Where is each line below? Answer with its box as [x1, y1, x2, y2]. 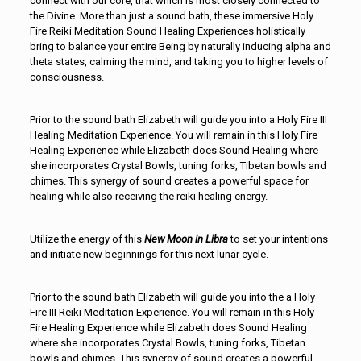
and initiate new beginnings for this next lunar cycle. [29, 248, 268, 261]
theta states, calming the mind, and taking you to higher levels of [29, 56, 328, 68]
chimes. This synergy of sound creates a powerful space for [29, 175, 309, 188]
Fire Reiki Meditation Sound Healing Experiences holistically [29, 25, 305, 38]
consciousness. [29, 71, 104, 84]
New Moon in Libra [143, 233, 230, 246]
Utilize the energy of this [29, 233, 144, 246]
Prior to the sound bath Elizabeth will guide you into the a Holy [29, 291, 315, 304]
